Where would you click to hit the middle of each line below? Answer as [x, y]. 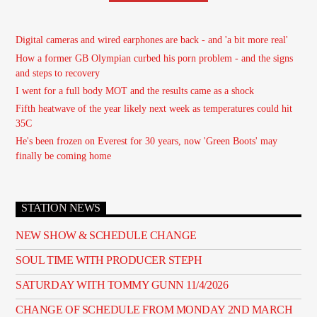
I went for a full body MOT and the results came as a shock [135, 91]
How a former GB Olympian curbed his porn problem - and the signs [155, 58]
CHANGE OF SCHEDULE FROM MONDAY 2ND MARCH [154, 309]
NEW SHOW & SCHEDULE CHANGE [106, 235]
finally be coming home [64, 156]
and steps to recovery [58, 73]
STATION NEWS [61, 208]
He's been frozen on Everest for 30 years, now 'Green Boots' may [147, 142]
